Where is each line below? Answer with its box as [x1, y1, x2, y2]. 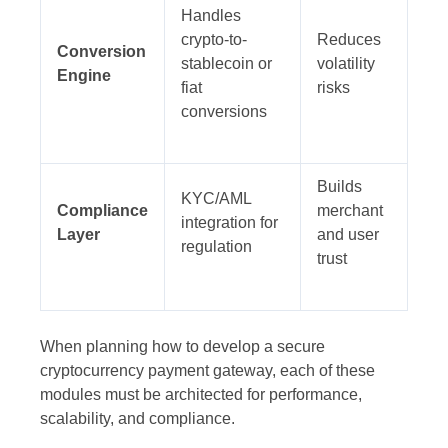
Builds [317, 178, 362, 196]
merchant [317, 202, 383, 220]
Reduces [317, 31, 381, 49]
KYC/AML [181, 190, 251, 208]
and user [317, 226, 379, 244]
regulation [181, 238, 252, 256]
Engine [57, 67, 111, 85]
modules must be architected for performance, [40, 386, 362, 404]
